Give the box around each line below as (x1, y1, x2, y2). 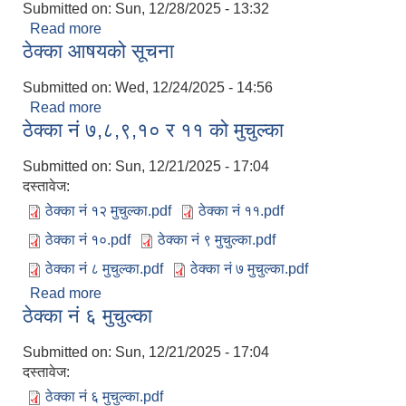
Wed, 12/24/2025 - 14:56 (115, 80, 273, 96)
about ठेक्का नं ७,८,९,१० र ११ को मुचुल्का (101, 285, 327, 302)
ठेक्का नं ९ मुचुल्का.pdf (158, 232, 275, 248)
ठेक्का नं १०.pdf (45, 232, 130, 248)
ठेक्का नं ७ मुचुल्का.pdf (190, 261, 308, 277)
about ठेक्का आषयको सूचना (101, 100, 252, 116)
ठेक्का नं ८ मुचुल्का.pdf (45, 261, 163, 277)
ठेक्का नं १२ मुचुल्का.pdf (45, 203, 171, 219)
